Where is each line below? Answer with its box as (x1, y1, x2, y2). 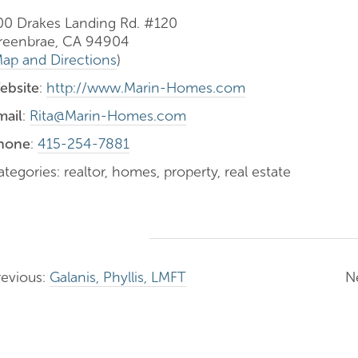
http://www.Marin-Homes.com (46, 79, 245, 97)
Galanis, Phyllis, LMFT (50, 268, 186, 286)
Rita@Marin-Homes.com (30, 107, 186, 125)
